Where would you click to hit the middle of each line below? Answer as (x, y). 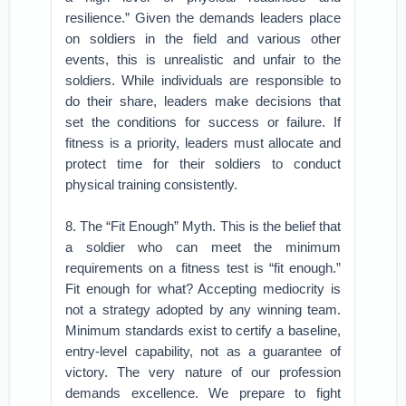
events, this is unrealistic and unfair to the (203, 59)
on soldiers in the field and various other (203, 39)
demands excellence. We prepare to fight (203, 393)
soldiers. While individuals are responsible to (203, 80)
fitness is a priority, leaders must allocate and (203, 143)
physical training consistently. (152, 184)
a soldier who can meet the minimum (203, 247)
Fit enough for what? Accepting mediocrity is (203, 289)
